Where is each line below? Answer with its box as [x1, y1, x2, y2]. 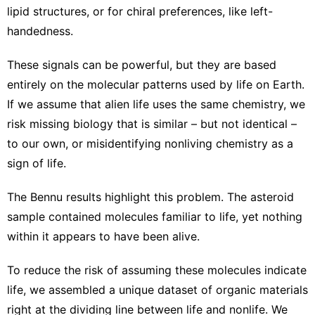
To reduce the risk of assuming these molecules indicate [7, 262, 307, 277]
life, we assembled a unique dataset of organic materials [7, 282, 308, 297]
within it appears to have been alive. [7, 229, 200, 243]
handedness [7, 23, 70, 38]
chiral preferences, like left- [127, 4, 273, 18]
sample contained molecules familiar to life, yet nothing [7, 209, 302, 224]
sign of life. [7, 155, 66, 170]
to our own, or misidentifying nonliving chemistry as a [7, 136, 293, 150]
